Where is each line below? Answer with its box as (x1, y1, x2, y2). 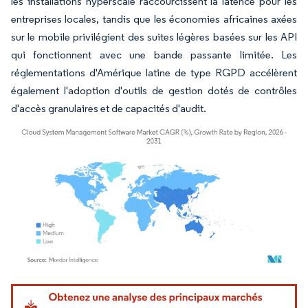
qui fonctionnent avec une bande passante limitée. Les (11, 47, 297, 61)
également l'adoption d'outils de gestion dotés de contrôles (11, 83, 297, 97)
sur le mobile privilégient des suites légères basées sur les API (11, 30, 297, 43)
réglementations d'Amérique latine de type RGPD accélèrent (11, 65, 297, 79)
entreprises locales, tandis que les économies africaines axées (11, 12, 297, 25)
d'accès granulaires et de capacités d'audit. (11, 101, 206, 115)
